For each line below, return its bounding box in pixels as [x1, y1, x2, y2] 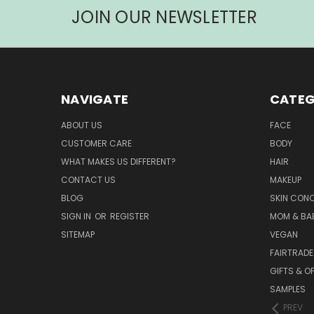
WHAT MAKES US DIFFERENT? [61, 156, 176, 168]
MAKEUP [269, 174, 301, 186]
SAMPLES [269, 283, 306, 296]
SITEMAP [61, 228, 95, 241]
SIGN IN [61, 210, 93, 223]
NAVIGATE [61, 90, 128, 109]
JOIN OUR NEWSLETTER [71, 6, 257, 29]
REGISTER [110, 210, 149, 223]
